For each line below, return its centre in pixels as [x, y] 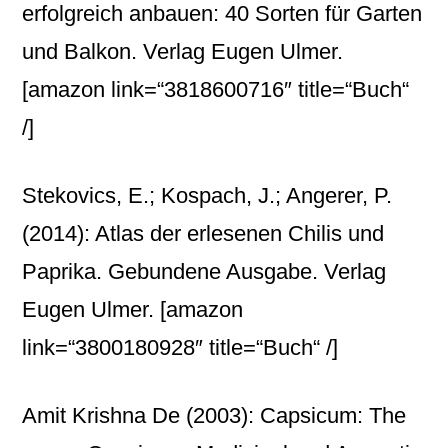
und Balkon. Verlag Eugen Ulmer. [183, 51]
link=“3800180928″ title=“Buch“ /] [180, 347]
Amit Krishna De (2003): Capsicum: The [214, 415]
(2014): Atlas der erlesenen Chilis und [203, 233]
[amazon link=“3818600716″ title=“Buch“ [216, 89]
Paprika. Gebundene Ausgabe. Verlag [204, 271]
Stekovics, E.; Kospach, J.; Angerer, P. [207, 195]
